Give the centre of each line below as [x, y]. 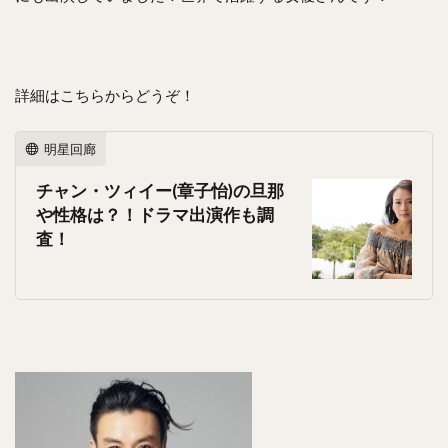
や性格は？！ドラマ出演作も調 [155, 215]
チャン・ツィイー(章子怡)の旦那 [160, 191]
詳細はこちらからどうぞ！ [105, 94]
